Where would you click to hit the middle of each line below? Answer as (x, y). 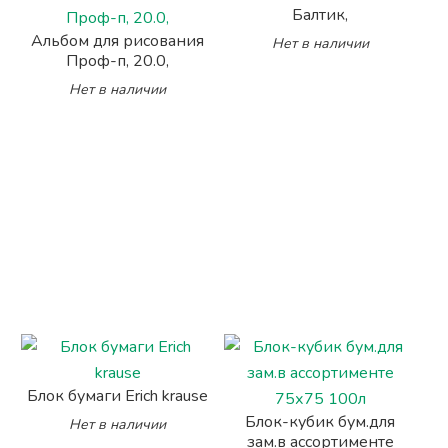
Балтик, (320, 15)
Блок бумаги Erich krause (118, 396)
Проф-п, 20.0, (118, 61)
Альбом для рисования (118, 41)
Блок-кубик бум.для (320, 422)
